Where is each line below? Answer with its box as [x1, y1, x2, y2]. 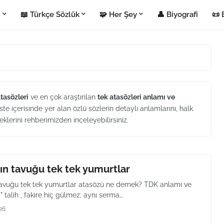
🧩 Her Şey [99, 10, 137, 19]
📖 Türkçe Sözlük [20, 10, 80, 19]
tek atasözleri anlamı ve [97, 93, 175, 101]
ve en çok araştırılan [28, 93, 97, 101]
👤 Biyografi [157, 10, 198, 19]
